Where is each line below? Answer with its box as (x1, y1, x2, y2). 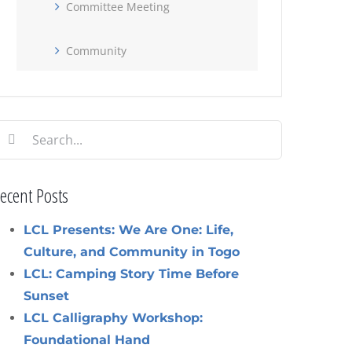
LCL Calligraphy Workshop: (24, 310, 203, 325)
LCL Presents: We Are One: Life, (24, 222, 234, 237)
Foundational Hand (24, 332, 151, 347)
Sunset (24, 288, 70, 303)
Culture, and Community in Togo (24, 244, 240, 259)
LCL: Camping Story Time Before (24, 266, 240, 281)
